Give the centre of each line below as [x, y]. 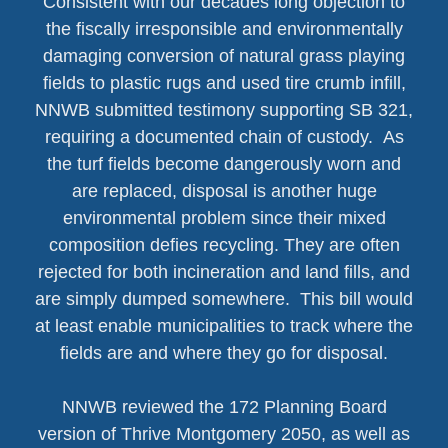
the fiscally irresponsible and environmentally [224, 29]
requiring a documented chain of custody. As [224, 137]
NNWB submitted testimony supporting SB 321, [224, 110]
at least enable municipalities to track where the [224, 326]
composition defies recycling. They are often [224, 245]
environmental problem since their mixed [224, 218]
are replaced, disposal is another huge [224, 191]
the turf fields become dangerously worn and [224, 164]
